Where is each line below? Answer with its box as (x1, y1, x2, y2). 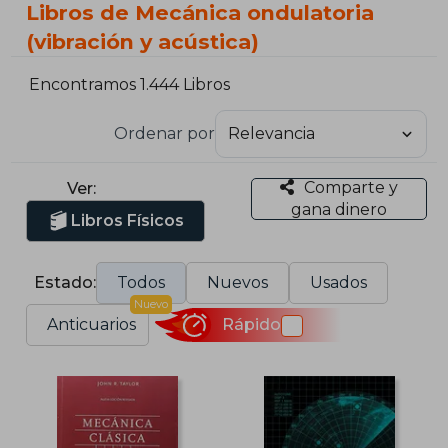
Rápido (221, 315, 281, 335)
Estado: (34, 272, 97, 292)
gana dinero (290, 199, 387, 219)
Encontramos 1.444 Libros (29, 75, 231, 95)
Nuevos (207, 272, 269, 292)
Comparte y (303, 177, 398, 197)
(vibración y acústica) (26, 29, 260, 54)
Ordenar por (113, 123, 215, 143)
